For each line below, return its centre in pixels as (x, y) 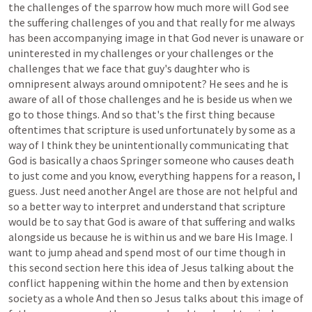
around (124, 84)
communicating (227, 145)
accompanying (88, 38)
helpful (260, 191)
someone (186, 160)
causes (248, 160)
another (107, 191)
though (257, 252)
